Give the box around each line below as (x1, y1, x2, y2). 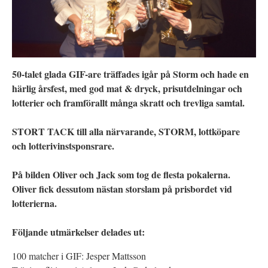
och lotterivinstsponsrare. (12, 138, 114, 153)
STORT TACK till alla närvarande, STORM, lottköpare (12, 124, 240, 138)
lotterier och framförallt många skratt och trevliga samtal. (12, 95, 245, 109)
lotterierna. (12, 196, 57, 210)
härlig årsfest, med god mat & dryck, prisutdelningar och (12, 81, 242, 95)
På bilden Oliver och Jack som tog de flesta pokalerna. (12, 167, 230, 181)
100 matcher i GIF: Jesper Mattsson (12, 249, 146, 262)
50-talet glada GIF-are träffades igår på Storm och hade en (12, 66, 249, 81)
